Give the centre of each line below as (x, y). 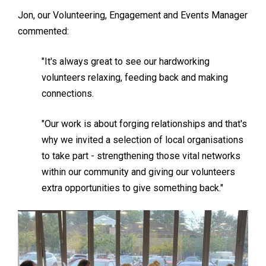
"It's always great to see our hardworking (126, 61)
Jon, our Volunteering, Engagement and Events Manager (133, 15)
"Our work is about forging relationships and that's (144, 124)
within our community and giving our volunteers (138, 172)
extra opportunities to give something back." (132, 188)
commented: (43, 31)
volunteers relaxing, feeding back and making (135, 77)
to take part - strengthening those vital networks (141, 156)
